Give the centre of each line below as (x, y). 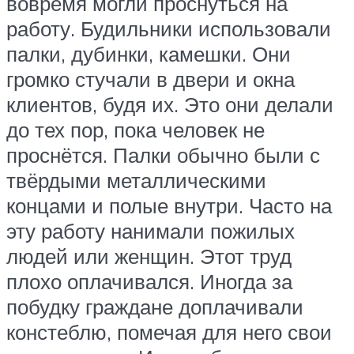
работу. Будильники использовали (169, 28)
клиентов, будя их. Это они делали (170, 104)
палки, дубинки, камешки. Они (149, 53)
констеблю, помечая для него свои (169, 331)
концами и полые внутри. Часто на (169, 205)
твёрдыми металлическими (136, 180)
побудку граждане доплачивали (155, 306)
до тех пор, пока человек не (136, 129)
